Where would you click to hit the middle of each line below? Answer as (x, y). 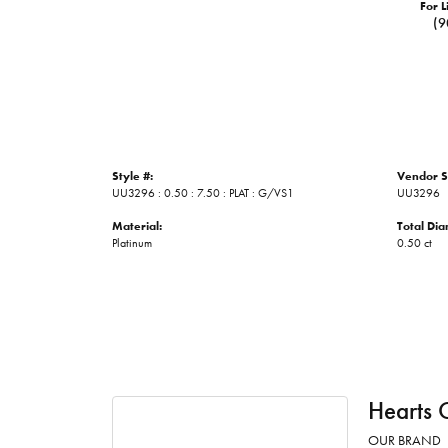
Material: (137, 225)
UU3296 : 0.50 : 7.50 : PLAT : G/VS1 (203, 192)
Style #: (132, 175)
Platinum (132, 242)
